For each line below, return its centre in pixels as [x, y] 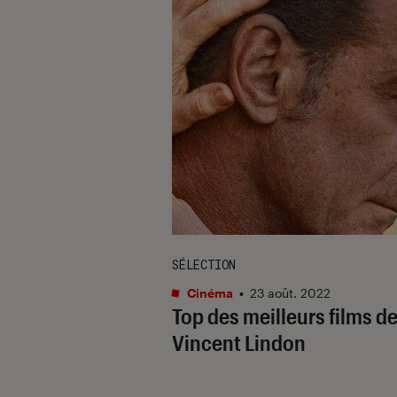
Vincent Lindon [239, 342]
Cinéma [209, 292]
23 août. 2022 [290, 292]
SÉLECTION [204, 264]
